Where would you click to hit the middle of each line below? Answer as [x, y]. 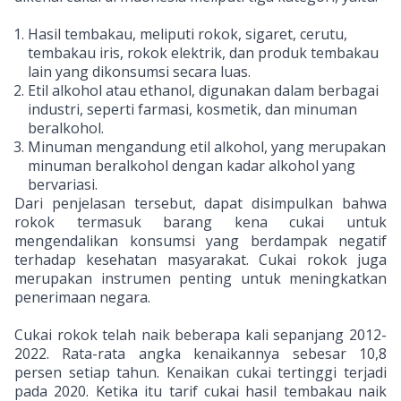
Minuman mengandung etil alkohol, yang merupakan [207, 147]
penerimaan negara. [82, 297]
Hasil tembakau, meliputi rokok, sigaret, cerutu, [188, 34]
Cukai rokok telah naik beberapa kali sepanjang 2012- [200, 335]
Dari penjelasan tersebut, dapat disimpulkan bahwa [200, 203]
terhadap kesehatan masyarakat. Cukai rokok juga [200, 260]
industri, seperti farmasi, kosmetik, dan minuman [192, 109]
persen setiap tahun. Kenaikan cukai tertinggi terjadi [200, 372]
